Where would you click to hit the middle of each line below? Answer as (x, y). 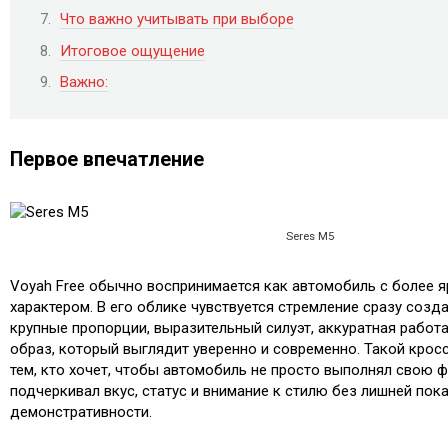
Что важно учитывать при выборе (177, 19)
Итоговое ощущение (132, 50)
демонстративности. (81, 412)
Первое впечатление (107, 159)
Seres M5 (310, 237)
